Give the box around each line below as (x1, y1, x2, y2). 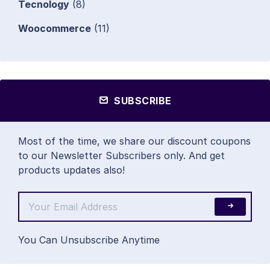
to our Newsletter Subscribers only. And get (18, 149, 225, 162)
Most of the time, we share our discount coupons (18, 135, 251, 148)
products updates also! (18, 164, 125, 177)
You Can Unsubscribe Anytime (18, 234, 160, 246)
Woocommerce (18, 22, 91, 35)
